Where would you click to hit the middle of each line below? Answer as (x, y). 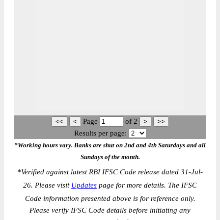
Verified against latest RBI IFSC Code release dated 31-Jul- (112, 172)
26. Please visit (47, 185)
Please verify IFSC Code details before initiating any (110, 210)
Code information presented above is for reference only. (110, 198)
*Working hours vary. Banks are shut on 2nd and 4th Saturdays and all (110, 145)
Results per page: (100, 133)
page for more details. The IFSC (147, 185)
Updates (84, 185)
